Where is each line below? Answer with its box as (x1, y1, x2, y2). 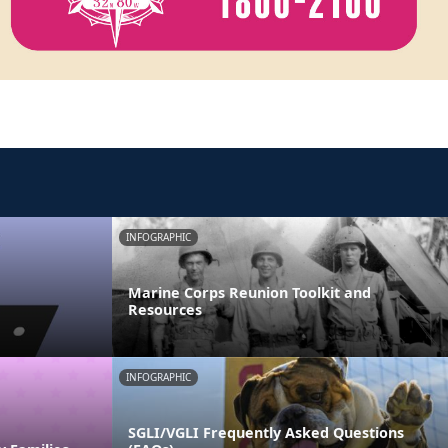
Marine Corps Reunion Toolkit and (128, 282, 371, 302)
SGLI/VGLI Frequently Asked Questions (128, 422, 404, 442)
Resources (128, 299, 202, 319)
